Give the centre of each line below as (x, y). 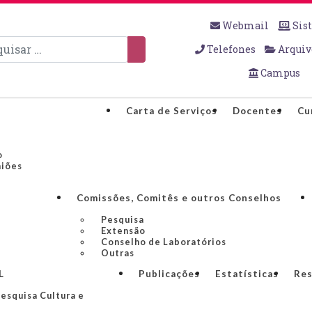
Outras (117, 253)
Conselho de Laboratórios (163, 242)
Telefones (231, 49)
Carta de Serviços (172, 111)
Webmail (245, 25)
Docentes (257, 111)
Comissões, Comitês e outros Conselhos (179, 198)
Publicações (169, 274)
